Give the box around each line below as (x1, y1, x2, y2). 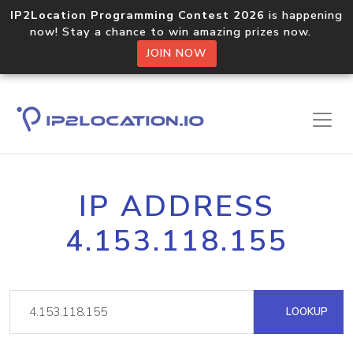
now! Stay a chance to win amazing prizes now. (30, 24, 323, 39)
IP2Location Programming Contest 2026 (10, 7, 265, 23)
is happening (265, 7, 343, 23)
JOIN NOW (146, 46, 207, 61)
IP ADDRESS (79, 187, 274, 226)
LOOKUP (283, 304, 328, 319)
